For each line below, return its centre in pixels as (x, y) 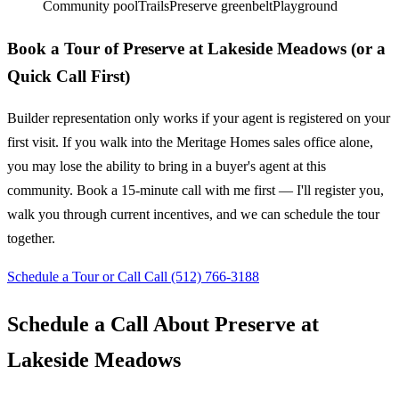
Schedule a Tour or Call (76, 277)
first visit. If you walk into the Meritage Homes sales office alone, (190, 142)
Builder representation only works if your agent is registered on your (199, 118)
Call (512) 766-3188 (202, 277)
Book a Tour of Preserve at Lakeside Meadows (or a (196, 48)
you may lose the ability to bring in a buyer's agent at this (167, 167)
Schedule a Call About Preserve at (163, 325)
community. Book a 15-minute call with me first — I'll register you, (195, 191)
